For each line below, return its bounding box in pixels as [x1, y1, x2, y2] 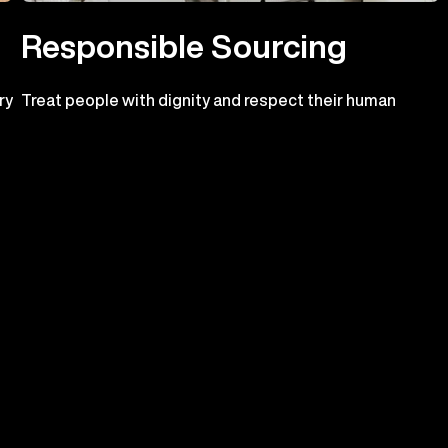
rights [21, 112, 70, 129]
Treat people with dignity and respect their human [21, 92, 397, 109]
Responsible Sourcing [21, 29, 348, 62]
